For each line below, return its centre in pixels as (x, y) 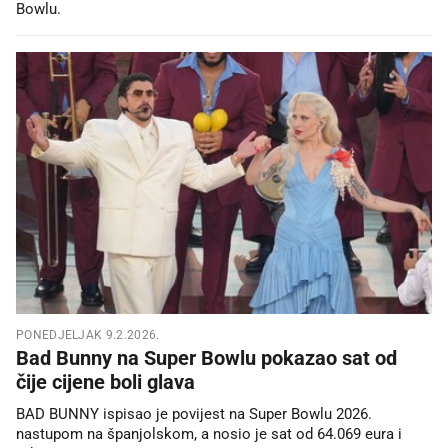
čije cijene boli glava (105, 382)
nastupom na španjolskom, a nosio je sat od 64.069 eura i (209, 434)
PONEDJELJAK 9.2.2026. (88, 335)
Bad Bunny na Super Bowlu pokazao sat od (206, 358)
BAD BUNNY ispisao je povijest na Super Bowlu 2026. (194, 414)
